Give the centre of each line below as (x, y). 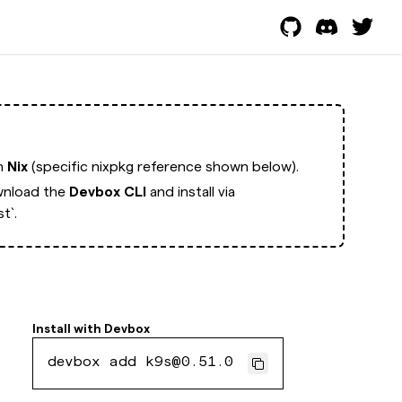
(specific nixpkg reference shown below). (163, 166)
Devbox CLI (108, 192)
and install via (191, 192)
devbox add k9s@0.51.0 (141, 363)
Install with (67, 328)
